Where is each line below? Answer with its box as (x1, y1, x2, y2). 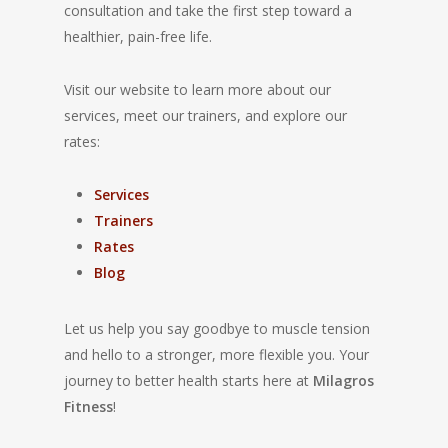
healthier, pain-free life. (64, 27, 212, 46)
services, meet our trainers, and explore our (64, 106, 347, 125)
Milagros (313, 371, 374, 390)
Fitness (64, 397, 113, 416)
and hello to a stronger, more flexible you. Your (64, 345, 369, 364)
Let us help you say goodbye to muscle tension (64, 319, 370, 338)
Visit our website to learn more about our (64, 80, 331, 99)
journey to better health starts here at (64, 371, 313, 390)
